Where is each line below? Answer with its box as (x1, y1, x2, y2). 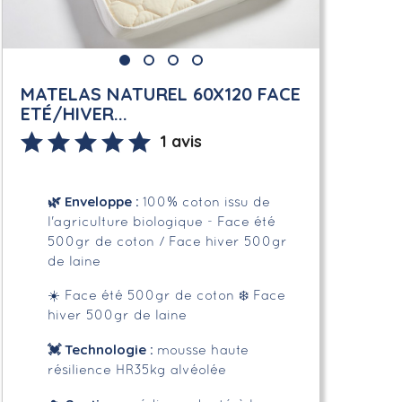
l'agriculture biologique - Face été (47, 215, 275, 229)
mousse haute (156, 344, 249, 357)
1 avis (159, 130, 202, 152)
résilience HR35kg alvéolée (47, 363, 226, 377)
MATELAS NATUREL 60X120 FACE (20, 82, 301, 105)
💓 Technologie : (47, 340, 157, 358)
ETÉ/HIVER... (20, 101, 127, 125)
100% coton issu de (142, 196, 270, 209)
